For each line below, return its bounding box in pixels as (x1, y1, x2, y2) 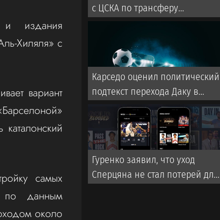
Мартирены (92, 17, 140, 29)
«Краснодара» (92, 183, 151, 195)
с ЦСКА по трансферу (92, 2, 179, 14)
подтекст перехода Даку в (92, 85, 199, 97)
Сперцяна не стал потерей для (92, 168, 219, 180)
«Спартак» (92, 100, 135, 112)
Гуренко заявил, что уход (92, 153, 195, 165)
